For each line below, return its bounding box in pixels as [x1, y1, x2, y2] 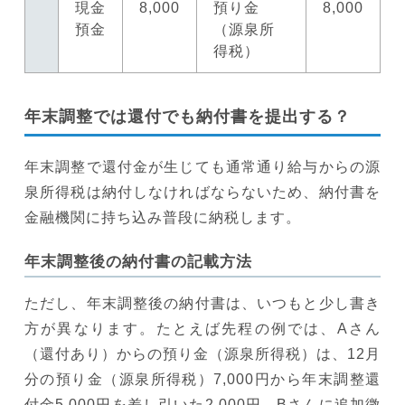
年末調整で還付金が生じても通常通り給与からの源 [24, 158, 381, 174]
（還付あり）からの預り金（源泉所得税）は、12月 [24, 345, 381, 362]
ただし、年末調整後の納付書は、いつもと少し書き [24, 295, 381, 311]
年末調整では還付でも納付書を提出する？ [24, 107, 351, 126]
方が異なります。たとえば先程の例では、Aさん [24, 320, 381, 336]
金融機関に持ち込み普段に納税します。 [24, 209, 301, 225]
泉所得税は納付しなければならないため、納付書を [24, 184, 381, 200]
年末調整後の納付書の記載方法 [24, 252, 252, 270]
